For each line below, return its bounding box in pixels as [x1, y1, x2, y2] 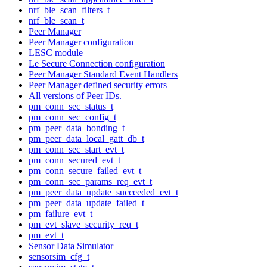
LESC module [29, 47, 83, 58]
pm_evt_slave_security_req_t [29, 219, 138, 229]
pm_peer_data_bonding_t [29, 122, 125, 133]
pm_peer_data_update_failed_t [29, 197, 144, 208]
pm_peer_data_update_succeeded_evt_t [29, 187, 178, 197]
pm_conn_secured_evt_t [29, 154, 120, 165]
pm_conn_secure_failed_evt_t [29, 165, 141, 176]
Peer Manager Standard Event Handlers [29, 69, 178, 79]
